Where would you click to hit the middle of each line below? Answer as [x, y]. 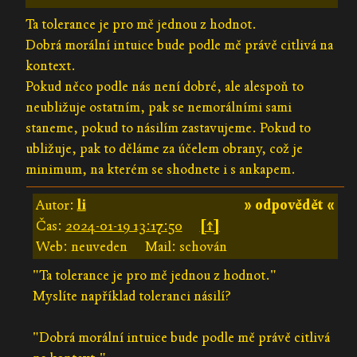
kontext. [51, 65]
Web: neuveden [81, 246]
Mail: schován [186, 246]
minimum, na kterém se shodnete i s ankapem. [161, 169]
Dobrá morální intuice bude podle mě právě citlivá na [180, 45]
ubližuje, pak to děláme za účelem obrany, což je [165, 148]
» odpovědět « [289, 205]
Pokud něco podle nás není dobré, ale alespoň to [165, 86]
